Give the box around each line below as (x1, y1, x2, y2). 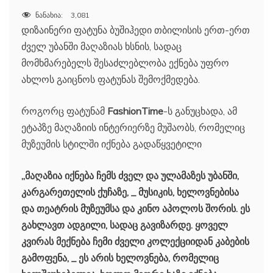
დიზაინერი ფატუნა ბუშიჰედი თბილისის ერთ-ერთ (21, 24, 250, 37)
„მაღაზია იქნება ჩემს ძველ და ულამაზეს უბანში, (21, 169, 239, 182)
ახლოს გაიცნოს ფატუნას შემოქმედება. (21, 73, 200, 86)
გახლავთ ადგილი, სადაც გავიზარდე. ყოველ (21, 219, 228, 232)
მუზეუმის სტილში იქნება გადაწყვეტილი (21, 138, 202, 151)
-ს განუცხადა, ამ (163, 105, 237, 118)
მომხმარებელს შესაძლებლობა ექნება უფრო (21, 57, 229, 69)
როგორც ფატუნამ (21, 105, 107, 118)
